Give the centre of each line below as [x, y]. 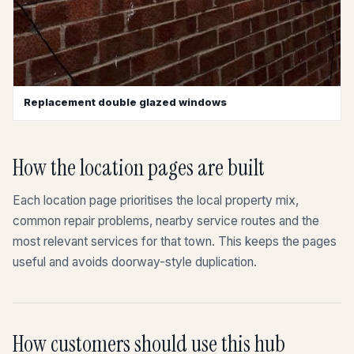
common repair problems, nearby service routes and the [166, 221]
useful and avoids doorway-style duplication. [135, 262]
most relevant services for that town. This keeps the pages [175, 242]
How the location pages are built [139, 168]
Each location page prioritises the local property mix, [156, 201]
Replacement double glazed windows [125, 102]
